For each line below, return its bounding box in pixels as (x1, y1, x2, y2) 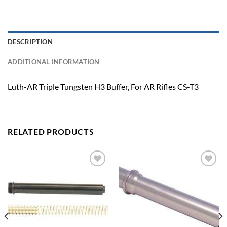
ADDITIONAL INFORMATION (8, 58, 100, 66)
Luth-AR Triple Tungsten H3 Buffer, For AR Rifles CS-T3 (8, 82, 199, 92)
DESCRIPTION (8, 37, 53, 46)
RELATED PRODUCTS (8, 127, 94, 137)
